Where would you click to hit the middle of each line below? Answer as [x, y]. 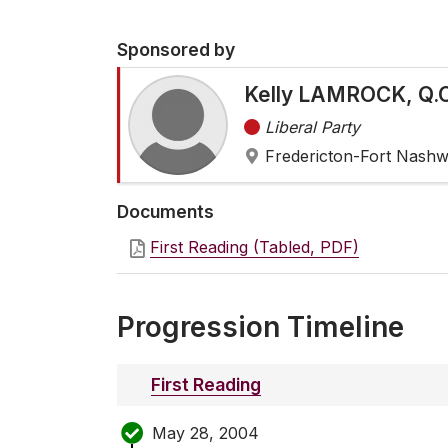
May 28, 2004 [205, 432]
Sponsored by [176, 50]
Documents [165, 212]
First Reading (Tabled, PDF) [254, 247]
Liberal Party [312, 127]
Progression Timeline [260, 327]
